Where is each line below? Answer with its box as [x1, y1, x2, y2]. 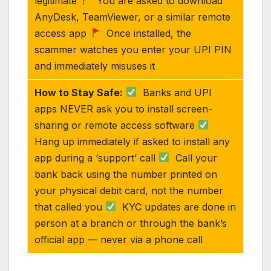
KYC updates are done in [116, 200, 237, 213]
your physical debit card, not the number [34, 184, 224, 197]
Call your [169, 151, 218, 164]
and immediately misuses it [34, 59, 155, 72]
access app [34, 27, 90, 39]
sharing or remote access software [34, 119, 198, 131]
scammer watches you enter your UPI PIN [34, 43, 232, 56]
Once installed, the [100, 27, 192, 39]
